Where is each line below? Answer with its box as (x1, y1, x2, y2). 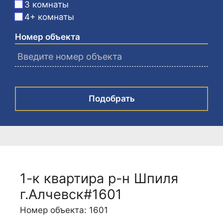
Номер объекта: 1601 (20, 205, 108, 215)
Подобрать (88, 94, 135, 104)
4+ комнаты (24, 12, 74, 22)
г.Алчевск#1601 (20, 186, 122, 203)
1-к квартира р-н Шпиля (20, 170, 178, 187)
